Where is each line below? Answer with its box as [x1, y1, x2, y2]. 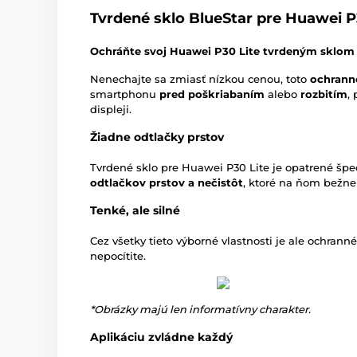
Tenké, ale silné [90, 203, 180, 218]
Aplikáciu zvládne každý [90, 330, 233, 345]
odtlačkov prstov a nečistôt [90, 176, 243, 190]
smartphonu [90, 88, 159, 101]
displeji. [90, 103, 131, 116]
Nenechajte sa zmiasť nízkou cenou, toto [90, 73, 310, 86]
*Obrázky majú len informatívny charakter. [90, 303, 311, 316]
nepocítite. [90, 249, 146, 263]
